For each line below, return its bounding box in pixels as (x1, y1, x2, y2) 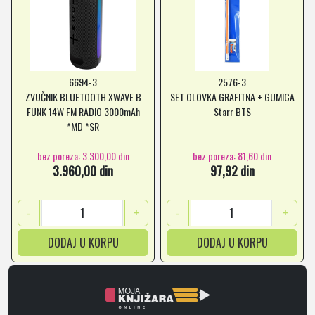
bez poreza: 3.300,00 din (37, 148, 129, 163)
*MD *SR (67, 119, 99, 134)
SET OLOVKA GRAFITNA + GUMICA (169, 89, 295, 104)
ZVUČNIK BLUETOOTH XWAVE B (25, 89, 141, 104)
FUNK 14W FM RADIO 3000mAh (26, 104, 140, 119)
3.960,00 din (53, 162, 113, 180)
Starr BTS (213, 104, 251, 119)
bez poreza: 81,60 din (193, 148, 271, 163)
